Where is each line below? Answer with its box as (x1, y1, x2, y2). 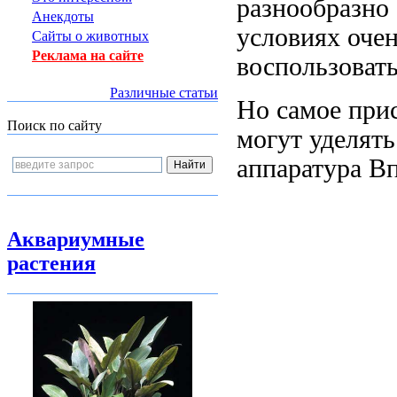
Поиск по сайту (7, 118, 102, 133)
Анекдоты (32, 9, 94, 24)
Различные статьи (110, 85, 218, 100)
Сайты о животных (32, 28, 149, 43)
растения (7, 252, 96, 275)
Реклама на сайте (32, 48, 144, 63)
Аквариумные (7, 228, 144, 251)
